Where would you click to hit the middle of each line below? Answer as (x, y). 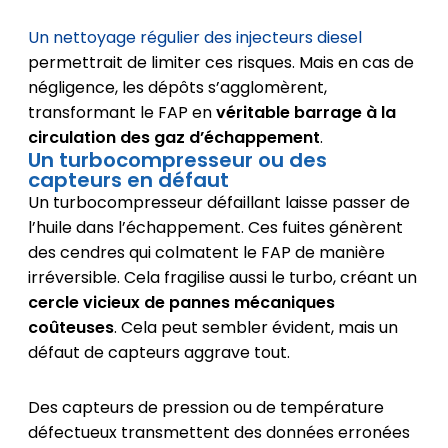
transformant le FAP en (121, 112)
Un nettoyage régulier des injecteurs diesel (194, 37)
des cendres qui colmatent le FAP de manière (206, 252)
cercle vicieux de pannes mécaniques (181, 302)
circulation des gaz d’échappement (173, 137)
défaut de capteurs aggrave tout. (158, 352)
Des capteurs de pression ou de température (205, 407)
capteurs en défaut (128, 179)
